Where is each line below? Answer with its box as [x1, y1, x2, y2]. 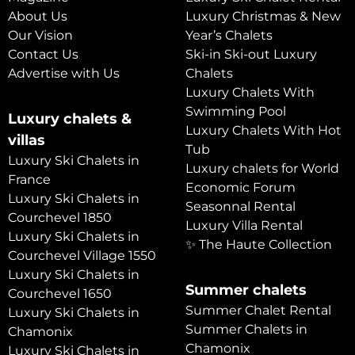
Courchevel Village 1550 [8, 247, 156, 263]
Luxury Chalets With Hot [185, 122, 342, 138]
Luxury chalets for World [185, 160, 339, 176]
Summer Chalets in [185, 321, 307, 337]
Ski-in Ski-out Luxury [185, 46, 317, 62]
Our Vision [8, 27, 73, 43]
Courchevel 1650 [8, 285, 112, 301]
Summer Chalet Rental [185, 302, 331, 318]
